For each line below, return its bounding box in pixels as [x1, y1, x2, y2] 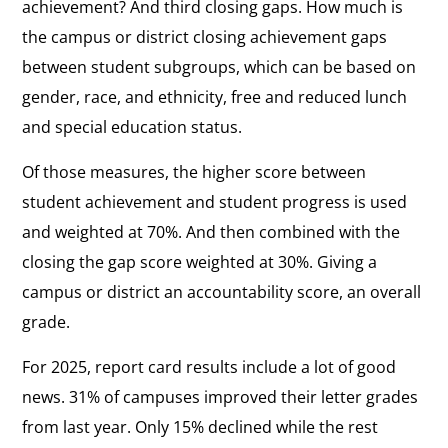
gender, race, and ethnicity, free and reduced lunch [22, 85, 408, 108]
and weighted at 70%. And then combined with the [22, 220, 401, 243]
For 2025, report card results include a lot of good [22, 355, 397, 378]
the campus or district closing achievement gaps [22, 25, 388, 48]
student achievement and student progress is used [22, 190, 408, 213]
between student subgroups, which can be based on [22, 55, 417, 78]
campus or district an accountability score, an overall [22, 280, 422, 303]
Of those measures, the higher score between [22, 160, 367, 183]
